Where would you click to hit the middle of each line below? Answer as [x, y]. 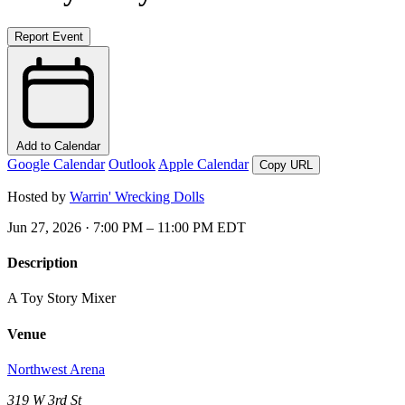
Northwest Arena [56, 369]
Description [42, 263]
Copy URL [286, 165]
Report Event [49, 36]
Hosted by [38, 196]
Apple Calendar [203, 164]
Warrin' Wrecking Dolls [137, 196]
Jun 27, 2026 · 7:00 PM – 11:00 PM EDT [127, 227]
